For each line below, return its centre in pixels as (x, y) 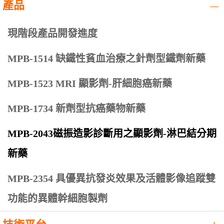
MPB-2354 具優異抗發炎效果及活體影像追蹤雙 (111, 179)
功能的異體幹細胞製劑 (57, 199)
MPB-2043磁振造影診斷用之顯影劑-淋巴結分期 (112, 134)
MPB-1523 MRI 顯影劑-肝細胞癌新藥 (90, 84)
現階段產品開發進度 (52, 34)
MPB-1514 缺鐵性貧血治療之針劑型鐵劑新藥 (106, 59)
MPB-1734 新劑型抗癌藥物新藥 (76, 109)
